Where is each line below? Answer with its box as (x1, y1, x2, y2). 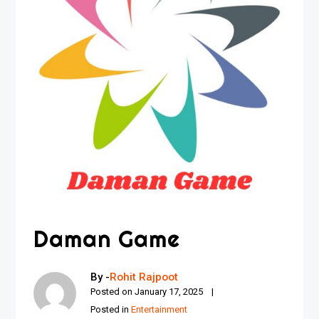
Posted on (90, 286, 135, 298)
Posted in (90, 304, 132, 315)
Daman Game (33, 224, 181, 253)
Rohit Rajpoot (110, 271, 179, 284)
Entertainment (131, 304, 188, 315)
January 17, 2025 (135, 286, 204, 298)
